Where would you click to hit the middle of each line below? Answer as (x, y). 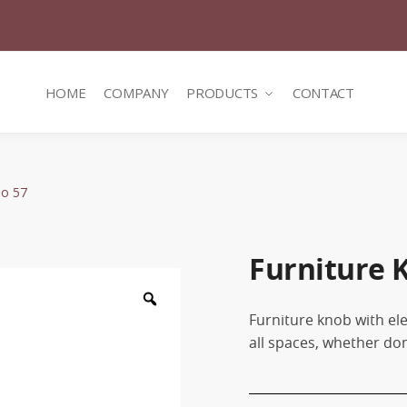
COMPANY (136, 93)
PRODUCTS (222, 93)
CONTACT (323, 93)
